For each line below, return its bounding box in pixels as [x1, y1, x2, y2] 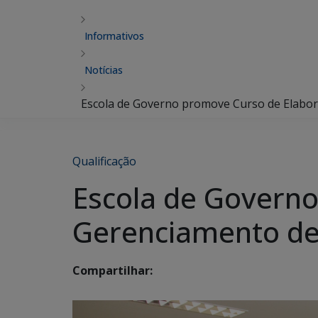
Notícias [84, 63, 123, 77]
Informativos [84, 29, 144, 43]
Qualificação [72, 153, 136, 169]
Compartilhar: [72, 263, 153, 279]
